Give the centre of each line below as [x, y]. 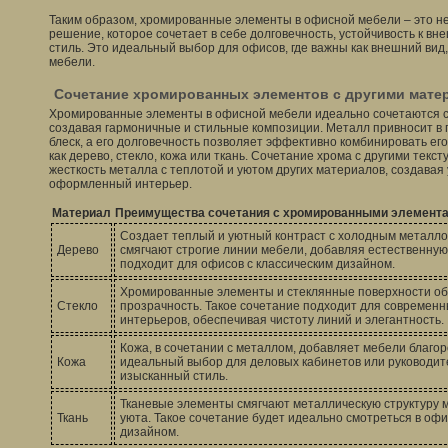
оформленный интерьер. [120, 184]
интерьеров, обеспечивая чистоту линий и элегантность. [282, 320]
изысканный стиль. [174, 376]
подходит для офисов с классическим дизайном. [257, 264]
